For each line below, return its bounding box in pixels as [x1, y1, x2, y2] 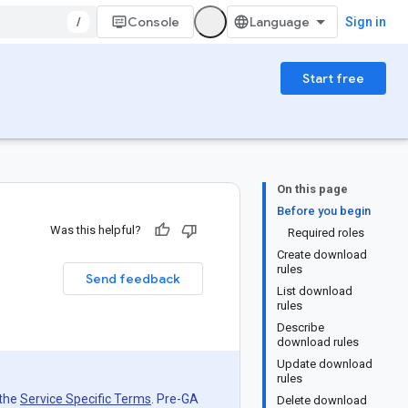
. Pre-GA [151, 392, 199, 406]
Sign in [345, 15, 386, 29]
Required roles [288, 226, 364, 240]
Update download [277, 357, 372, 371]
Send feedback [86, 270, 180, 287]
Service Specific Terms [20, 392, 151, 406]
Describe [277, 321, 324, 334]
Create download [277, 248, 367, 261]
